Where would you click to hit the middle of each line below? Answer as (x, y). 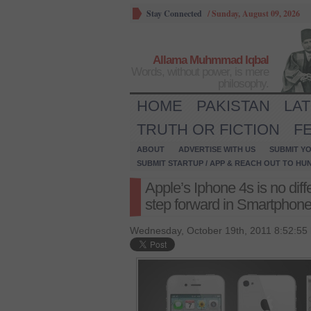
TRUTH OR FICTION (208, 129)
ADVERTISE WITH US (217, 149)
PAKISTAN (233, 106)
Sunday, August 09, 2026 (256, 14)
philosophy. (243, 84)
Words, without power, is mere (200, 72)
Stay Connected (174, 14)
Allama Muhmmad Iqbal (211, 60)
